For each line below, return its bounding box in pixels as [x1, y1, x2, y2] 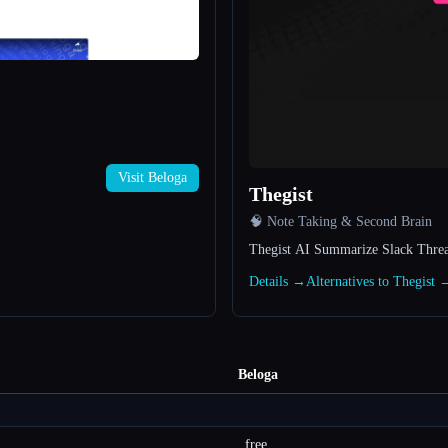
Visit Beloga [118, 170, 187, 186]
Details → [249, 274, 306, 290]
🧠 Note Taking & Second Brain [249, 214, 432, 230]
